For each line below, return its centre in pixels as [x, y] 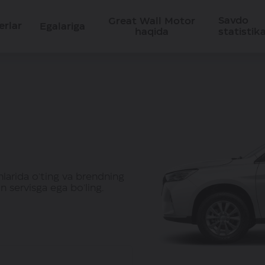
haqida [152, 32]
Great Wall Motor [152, 21]
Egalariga [63, 26]
